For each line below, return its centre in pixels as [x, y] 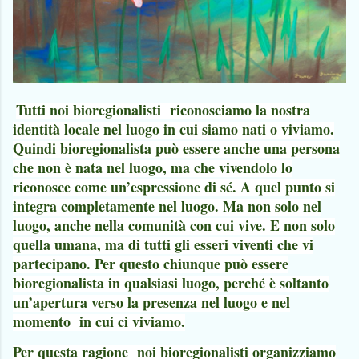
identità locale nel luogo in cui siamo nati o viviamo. [173, 129]
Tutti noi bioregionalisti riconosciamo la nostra [163, 109]
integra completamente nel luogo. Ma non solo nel [167, 206]
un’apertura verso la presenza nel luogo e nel [151, 302]
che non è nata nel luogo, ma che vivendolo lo [153, 167]
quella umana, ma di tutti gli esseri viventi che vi [163, 244]
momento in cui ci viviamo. [99, 321]
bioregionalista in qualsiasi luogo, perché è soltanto [171, 282]
